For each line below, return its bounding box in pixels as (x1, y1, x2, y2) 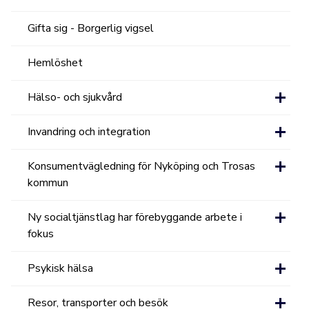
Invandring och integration (28, 124, 151, 139)
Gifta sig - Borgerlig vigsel (28, 21, 154, 36)
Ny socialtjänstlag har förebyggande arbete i (28, 210, 243, 225)
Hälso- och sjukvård (28, 90, 123, 105)
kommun (28, 175, 69, 190)
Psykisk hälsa (28, 261, 94, 276)
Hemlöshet (28, 55, 83, 70)
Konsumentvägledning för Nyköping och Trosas (28, 159, 256, 174)
